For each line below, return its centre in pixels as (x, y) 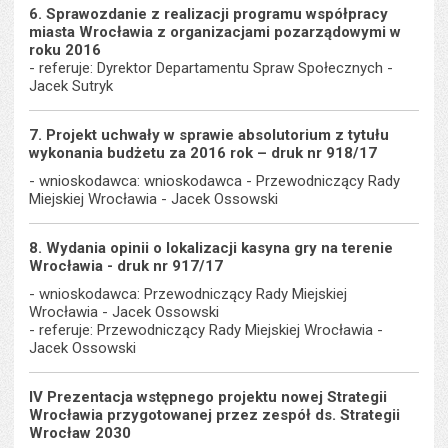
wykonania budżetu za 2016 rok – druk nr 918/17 (203, 153)
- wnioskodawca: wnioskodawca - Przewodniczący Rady (215, 181)
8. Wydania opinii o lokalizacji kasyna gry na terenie (211, 248)
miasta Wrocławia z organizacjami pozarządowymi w (215, 32)
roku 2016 (65, 50)
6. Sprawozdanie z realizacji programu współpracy (209, 14)
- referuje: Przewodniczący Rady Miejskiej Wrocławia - (206, 330)
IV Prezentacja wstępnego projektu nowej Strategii (208, 397)
